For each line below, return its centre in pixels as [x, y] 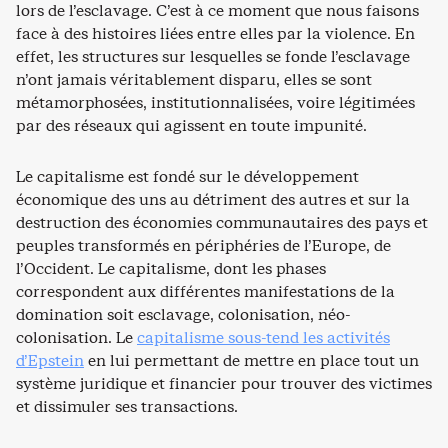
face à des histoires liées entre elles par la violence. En [215, 33]
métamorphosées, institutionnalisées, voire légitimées [215, 102]
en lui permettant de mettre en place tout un [251, 360]
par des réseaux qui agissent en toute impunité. [191, 125]
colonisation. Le [76, 337]
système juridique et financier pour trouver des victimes [224, 383]
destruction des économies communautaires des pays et [222, 222]
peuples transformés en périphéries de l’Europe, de [203, 245]
